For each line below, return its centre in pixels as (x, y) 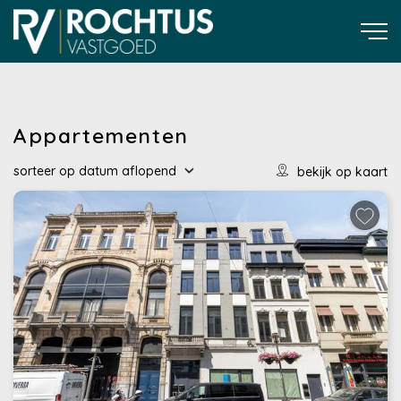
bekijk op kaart (342, 172)
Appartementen (101, 136)
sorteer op (44, 171)
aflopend (149, 171)
